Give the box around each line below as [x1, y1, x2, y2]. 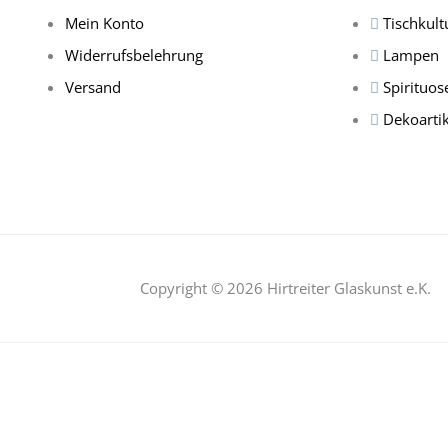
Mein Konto [65, 12, 144, 33]
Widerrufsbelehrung [65, 44, 203, 65]
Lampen [383, 44, 439, 65]
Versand [65, 76, 121, 97]
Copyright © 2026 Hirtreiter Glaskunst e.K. [139, 278, 431, 299]
